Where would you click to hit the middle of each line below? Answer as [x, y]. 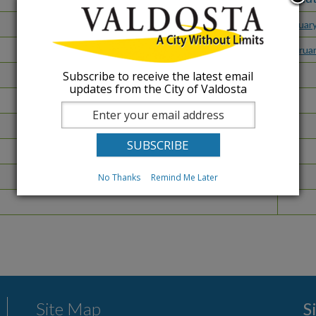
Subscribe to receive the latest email [158, 77]
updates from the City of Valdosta [158, 89]
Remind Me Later [184, 178]
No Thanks [119, 178]
